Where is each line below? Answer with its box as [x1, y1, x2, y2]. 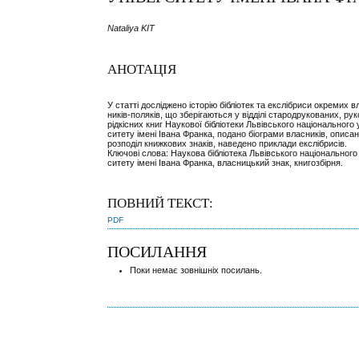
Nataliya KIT [107, 22, 155, 33]
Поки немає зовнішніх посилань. [130, 264, 263, 275]
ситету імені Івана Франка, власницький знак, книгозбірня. [107, 157, 344, 167]
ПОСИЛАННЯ [107, 242, 208, 260]
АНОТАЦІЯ [107, 62, 177, 78]
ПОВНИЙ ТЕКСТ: [107, 196, 214, 212]
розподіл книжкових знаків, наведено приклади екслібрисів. [107, 138, 348, 148]
